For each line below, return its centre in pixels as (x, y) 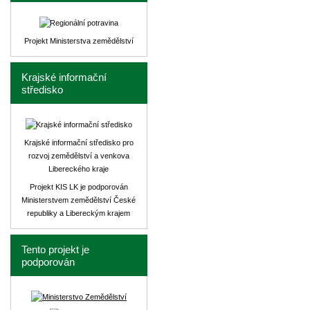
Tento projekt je (55, 250)
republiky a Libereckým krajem (79, 213)
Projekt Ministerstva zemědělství (79, 41)
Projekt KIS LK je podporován (79, 187)
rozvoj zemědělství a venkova (79, 156)
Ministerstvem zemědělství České (79, 200)
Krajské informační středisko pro (79, 143)
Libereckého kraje (79, 169)
